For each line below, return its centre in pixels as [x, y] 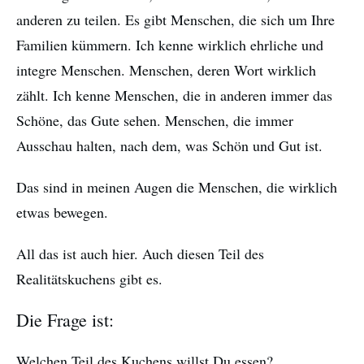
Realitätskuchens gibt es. [89, 279]
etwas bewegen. [62, 212]
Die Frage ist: [65, 320]
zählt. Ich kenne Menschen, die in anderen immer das [174, 95]
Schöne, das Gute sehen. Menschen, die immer [155, 121]
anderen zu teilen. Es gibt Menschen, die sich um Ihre [175, 20]
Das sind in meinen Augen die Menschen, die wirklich [177, 187]
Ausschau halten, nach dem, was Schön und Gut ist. [169, 146]
